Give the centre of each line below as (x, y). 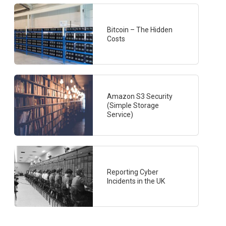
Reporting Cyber (133, 172)
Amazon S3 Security (140, 96)
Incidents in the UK (136, 181)
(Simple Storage (133, 105)
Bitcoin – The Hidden (140, 30)
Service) (120, 114)
